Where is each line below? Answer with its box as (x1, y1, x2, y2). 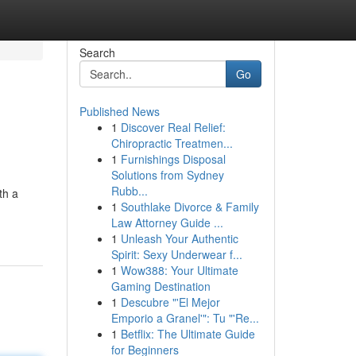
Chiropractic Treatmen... (110, 135, 233, 151)
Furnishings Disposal (120, 151, 226, 167)
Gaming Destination (110, 278, 211, 294)
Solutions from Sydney (110, 167, 224, 183)
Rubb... (110, 183, 148, 199)
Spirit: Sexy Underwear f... (110, 246, 242, 262)
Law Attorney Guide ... (110, 215, 223, 230)
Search (79, 44, 115, 60)
